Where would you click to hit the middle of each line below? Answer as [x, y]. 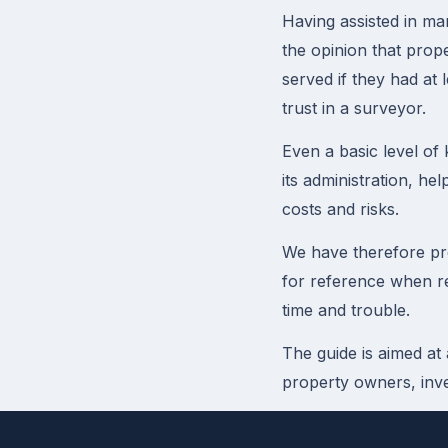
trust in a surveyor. [354, 108]
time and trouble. [346, 310]
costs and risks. [340, 209]
